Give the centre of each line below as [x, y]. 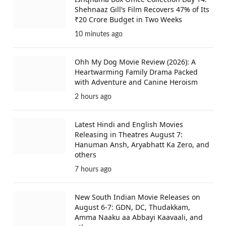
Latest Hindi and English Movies [129, 125]
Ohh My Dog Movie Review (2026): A [135, 62]
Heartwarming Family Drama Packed [136, 72]
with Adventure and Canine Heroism [136, 82]
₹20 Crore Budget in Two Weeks [128, 20]
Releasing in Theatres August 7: [129, 135]
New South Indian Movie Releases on [137, 197]
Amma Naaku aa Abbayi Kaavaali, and [139, 217]
